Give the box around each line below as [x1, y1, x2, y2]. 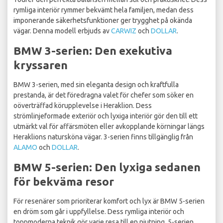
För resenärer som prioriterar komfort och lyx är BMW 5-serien [13, 197, 205, 206]
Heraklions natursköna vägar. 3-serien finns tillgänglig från [13, 133, 193, 141]
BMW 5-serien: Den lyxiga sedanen [13, 161, 201, 174]
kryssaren [13, 59, 68, 72]
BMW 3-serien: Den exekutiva [13, 44, 172, 57]
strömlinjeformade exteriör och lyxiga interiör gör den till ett [13, 112, 198, 120]
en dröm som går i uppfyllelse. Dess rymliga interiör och [13, 208, 184, 216]
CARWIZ [111, 27, 136, 35]
